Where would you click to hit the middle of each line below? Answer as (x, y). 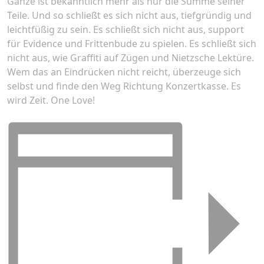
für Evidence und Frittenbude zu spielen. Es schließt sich (132, 43)
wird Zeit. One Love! (51, 100)
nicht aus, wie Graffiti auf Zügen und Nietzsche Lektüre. (131, 57)
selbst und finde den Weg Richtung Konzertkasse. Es (124, 86)
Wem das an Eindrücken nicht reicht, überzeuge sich (124, 72)
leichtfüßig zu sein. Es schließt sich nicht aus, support (126, 29)
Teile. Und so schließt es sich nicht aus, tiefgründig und (129, 15)
